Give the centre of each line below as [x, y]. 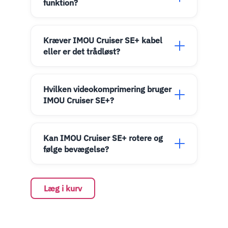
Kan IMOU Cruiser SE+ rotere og [103, 138]
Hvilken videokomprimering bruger [107, 89]
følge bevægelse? [76, 149]
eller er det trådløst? [82, 51]
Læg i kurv [63, 189]
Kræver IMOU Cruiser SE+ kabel [103, 40]
